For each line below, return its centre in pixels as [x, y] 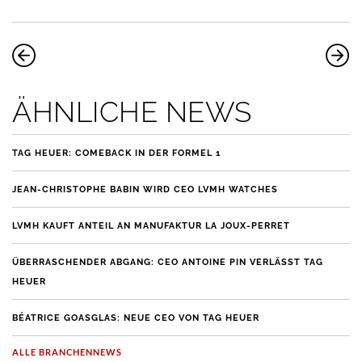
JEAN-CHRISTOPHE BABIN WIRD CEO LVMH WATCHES [145, 189]
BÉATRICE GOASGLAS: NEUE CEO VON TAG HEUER [136, 318]
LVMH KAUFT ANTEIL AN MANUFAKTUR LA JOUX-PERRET [151, 225]
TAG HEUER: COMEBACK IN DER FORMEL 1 [116, 153]
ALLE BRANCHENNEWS [67, 351]
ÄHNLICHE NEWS [132, 112]
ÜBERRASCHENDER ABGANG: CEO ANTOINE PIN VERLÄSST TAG [168, 262]
